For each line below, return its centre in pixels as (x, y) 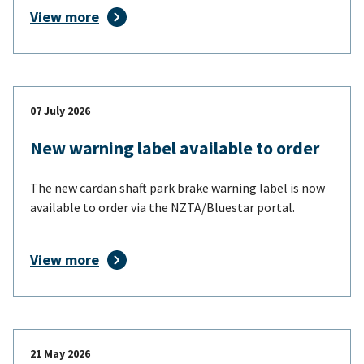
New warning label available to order (175, 147)
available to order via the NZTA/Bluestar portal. (162, 207)
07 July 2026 (60, 110)
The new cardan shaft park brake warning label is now (178, 187)
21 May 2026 (60, 353)
